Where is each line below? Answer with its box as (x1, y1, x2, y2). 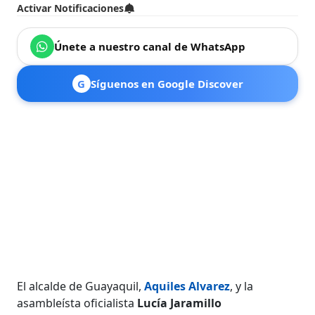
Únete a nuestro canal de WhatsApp (54, 39, 246, 53)
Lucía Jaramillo (137, 295, 222, 311)
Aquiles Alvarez (144, 278, 231, 294)
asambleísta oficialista (17, 295, 138, 311)
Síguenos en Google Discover (90, 76, 243, 91)
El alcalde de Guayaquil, (17, 278, 145, 294)
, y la (230, 278, 254, 294)
